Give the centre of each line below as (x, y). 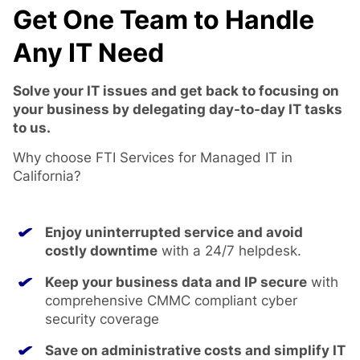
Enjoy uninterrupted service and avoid (174, 232)
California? (47, 176)
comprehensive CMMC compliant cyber (171, 300)
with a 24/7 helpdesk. (229, 250)
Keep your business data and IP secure (176, 282)
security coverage (102, 319)
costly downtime (101, 250)
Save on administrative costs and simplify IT (195, 350)
